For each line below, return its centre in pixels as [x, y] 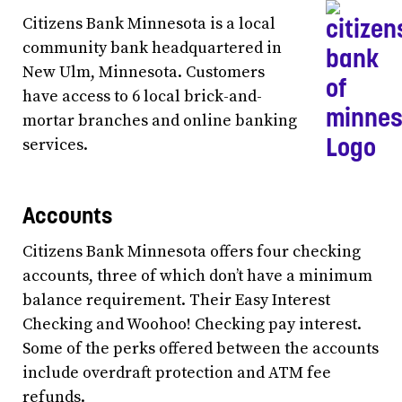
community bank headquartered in [152, 48]
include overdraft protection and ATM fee [177, 373]
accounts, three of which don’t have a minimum [197, 276]
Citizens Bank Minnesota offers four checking [192, 252]
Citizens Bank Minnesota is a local [149, 23]
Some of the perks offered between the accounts [201, 349]
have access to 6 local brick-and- [142, 96]
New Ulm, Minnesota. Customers [144, 72]
